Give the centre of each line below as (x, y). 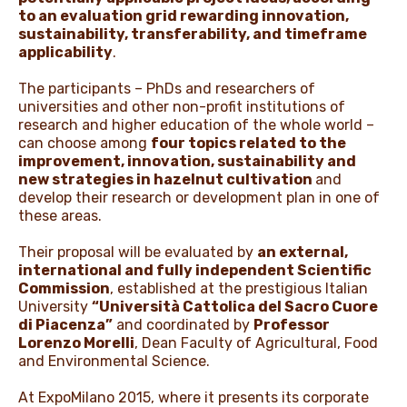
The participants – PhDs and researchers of (167, 88)
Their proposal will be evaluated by (138, 252)
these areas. (60, 215)
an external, (303, 252)
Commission (64, 288)
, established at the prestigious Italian (239, 288)
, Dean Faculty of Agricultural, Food (256, 342)
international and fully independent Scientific (195, 270)
